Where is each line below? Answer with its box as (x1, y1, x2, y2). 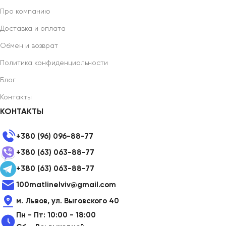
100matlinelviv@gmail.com (16, 181, 116, 189)
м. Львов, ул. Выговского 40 (16, 197, 119, 205)
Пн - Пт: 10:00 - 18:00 (16, 211, 96, 219)
